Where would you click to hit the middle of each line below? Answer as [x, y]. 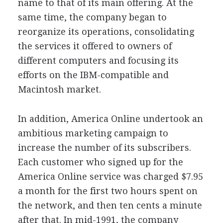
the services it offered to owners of [95, 46]
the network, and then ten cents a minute [110, 205]
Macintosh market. [59, 89]
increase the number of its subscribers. [104, 147]
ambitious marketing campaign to [93, 133]
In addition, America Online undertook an [110, 118]
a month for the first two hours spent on [108, 191]
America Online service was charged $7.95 [110, 176]
